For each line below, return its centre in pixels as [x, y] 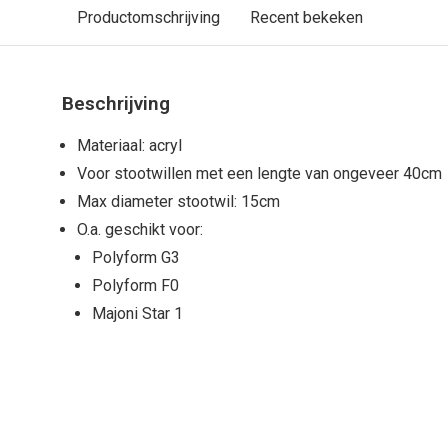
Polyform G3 [136, 257]
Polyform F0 [135, 285]
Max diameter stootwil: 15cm [178, 201]
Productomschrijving [148, 17]
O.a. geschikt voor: [140, 229]
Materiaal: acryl [129, 145]
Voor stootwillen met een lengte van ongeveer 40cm [259, 173]
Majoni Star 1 [137, 313]
